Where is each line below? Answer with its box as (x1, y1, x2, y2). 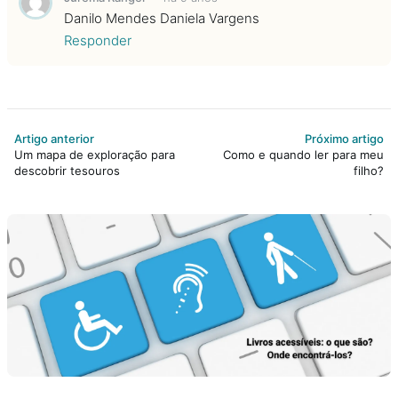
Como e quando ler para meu (223, 147, 384, 162)
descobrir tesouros (14, 163, 120, 178)
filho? (354, 163, 384, 178)
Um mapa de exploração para (14, 147, 175, 162)
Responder (64, 31, 131, 49)
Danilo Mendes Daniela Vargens (64, 9, 259, 27)
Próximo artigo (305, 131, 384, 146)
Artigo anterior (14, 131, 94, 146)
